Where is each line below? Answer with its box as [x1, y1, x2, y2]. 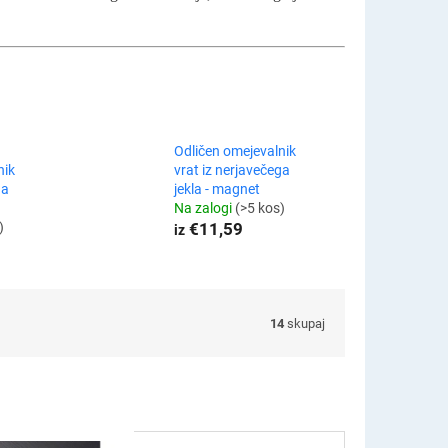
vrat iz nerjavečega [173, 162, 290, 178]
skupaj [284, 315, 325, 331]
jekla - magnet [173, 181, 260, 197]
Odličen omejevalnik [173, 143, 296, 159]
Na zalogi [173, 200, 235, 216]
